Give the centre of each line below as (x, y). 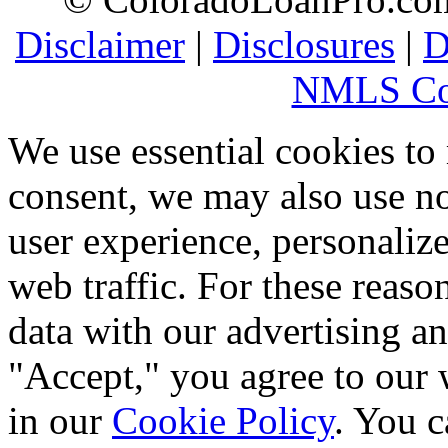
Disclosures (304, 44)
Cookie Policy (223, 420)
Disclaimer (100, 44)
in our (60, 420)
